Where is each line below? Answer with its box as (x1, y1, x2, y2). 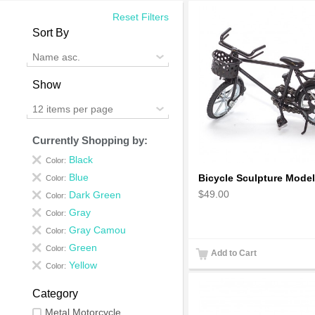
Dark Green (69, 189, 122, 201)
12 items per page (32, 103, 114, 115)
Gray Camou (69, 224, 127, 236)
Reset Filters (112, 11, 169, 23)
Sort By (32, 27, 70, 39)
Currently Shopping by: (32, 134, 148, 147)
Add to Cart (211, 247, 257, 258)
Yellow (69, 259, 98, 271)
